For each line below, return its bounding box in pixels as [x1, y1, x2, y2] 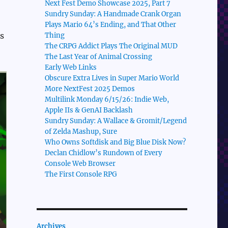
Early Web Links [45, 63, 97, 72]
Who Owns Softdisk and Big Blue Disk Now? [45, 138, 186, 147]
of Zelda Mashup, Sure [45, 127, 118, 136]
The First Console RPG [45, 170, 118, 179]
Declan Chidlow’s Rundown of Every [45, 149, 162, 158]
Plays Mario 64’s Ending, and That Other [45, 20, 177, 30]
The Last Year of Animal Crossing [45, 52, 153, 62]
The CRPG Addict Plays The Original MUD [45, 42, 178, 51]
